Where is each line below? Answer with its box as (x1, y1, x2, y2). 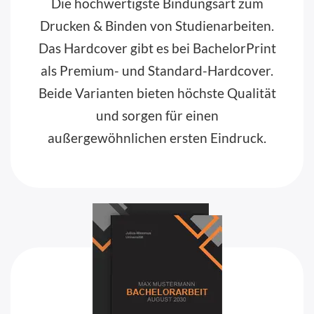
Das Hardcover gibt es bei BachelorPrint (38, 39, 276, 56)
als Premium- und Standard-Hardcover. (41, 62, 273, 78)
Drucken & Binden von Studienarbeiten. (40, 17, 274, 34)
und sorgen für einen (95, 107, 219, 123)
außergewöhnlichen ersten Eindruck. (48, 129, 266, 146)
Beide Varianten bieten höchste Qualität (38, 84, 276, 101)
